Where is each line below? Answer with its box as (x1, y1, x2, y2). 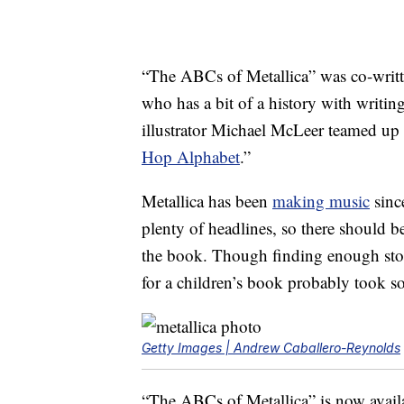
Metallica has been (142, 189, 272, 213)
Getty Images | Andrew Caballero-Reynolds (142, 340, 400, 356)
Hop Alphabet (142, 145, 240, 169)
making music (272, 189, 370, 213)
